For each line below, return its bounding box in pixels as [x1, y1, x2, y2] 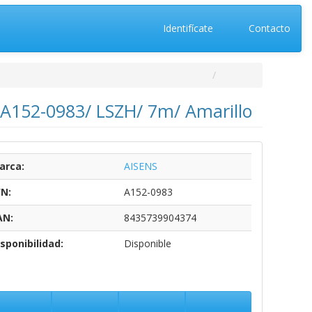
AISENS [123, 159, 157, 173]
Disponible [123, 237, 171, 250]
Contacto [246, 22, 290, 35]
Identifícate [159, 22, 213, 35]
